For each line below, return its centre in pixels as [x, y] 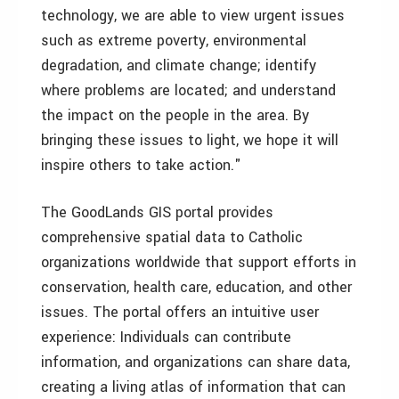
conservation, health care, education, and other [196, 287]
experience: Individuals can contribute [166, 337]
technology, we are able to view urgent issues [193, 16]
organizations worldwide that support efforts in [199, 262]
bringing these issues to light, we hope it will [190, 140]
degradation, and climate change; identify [179, 65]
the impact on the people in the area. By [175, 115]
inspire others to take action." [141, 165]
